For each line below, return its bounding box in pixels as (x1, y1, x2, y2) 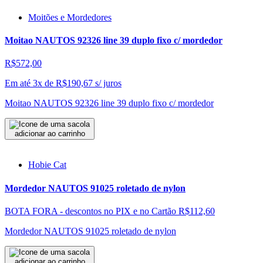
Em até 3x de (5, 78, 53, 89)
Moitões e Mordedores (28, 12, 112, 22)
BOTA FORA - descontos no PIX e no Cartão (5, 205, 176, 216)
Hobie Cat (28, 160, 66, 170)
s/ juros (95, 78, 122, 89)
